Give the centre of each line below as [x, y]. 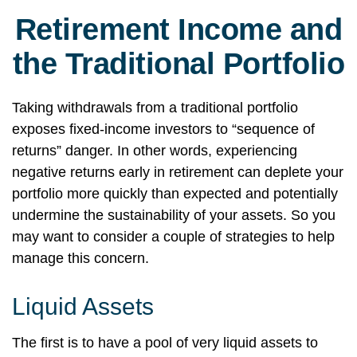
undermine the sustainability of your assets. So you [174, 215]
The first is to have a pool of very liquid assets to [165, 343]
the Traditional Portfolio [178, 64]
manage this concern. [80, 258]
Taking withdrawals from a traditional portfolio [155, 108]
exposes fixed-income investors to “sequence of [163, 129]
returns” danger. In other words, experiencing [155, 151]
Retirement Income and [178, 29]
